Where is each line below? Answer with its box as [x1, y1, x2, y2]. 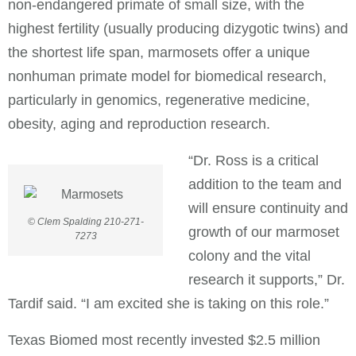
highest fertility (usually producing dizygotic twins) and [8, 20, 348, 37]
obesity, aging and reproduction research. [8, 115, 270, 132]
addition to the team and [188, 176, 342, 192]
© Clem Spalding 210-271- [27, 215, 144, 227]
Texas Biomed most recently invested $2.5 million [8, 331, 320, 348]
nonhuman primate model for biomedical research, [8, 68, 327, 84]
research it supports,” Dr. [188, 271, 345, 288]
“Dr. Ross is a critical [188, 152, 319, 168]
